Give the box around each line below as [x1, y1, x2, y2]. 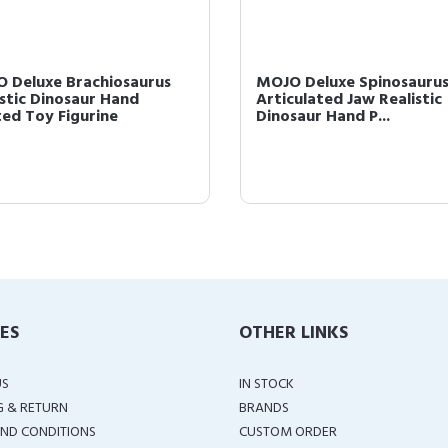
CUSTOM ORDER [239, 421, 337, 444]
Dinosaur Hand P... [256, 104, 390, 130]
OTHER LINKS [239, 319, 348, 348]
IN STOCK [239, 373, 294, 396]
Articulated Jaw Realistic [256, 87, 442, 113]
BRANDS [239, 397, 289, 420]
